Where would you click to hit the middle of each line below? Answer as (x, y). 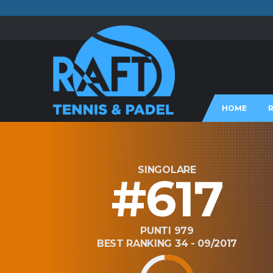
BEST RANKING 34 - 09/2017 (167, 243)
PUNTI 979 (167, 231)
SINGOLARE (167, 170)
